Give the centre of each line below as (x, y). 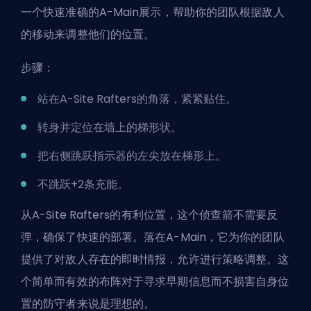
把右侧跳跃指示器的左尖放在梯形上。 (132, 156)
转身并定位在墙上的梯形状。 (110, 128)
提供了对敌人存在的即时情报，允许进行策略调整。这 (155, 260)
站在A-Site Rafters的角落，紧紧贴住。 (137, 99)
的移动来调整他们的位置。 (88, 35)
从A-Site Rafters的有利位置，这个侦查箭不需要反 (150, 215)
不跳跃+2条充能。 (83, 185)
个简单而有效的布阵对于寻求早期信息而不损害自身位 (155, 282)
